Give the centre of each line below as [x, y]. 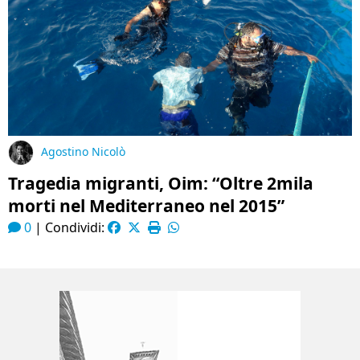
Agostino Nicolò [83, 152]
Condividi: [76, 227]
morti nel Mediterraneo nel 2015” [146, 206]
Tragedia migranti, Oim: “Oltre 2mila [161, 183]
